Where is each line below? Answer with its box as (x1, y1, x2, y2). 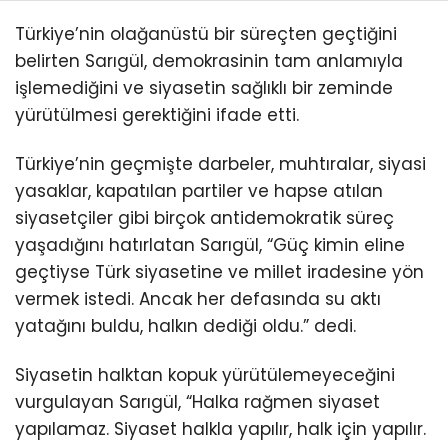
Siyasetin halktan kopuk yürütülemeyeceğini (15, 363, 395, 388)
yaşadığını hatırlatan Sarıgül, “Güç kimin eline (15, 233, 405, 258)
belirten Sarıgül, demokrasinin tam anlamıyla (15, 48, 403, 73)
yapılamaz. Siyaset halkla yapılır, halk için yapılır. (15, 417, 426, 442)
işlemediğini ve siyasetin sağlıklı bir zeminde (15, 75, 393, 100)
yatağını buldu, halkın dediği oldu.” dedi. (15, 314, 356, 339)
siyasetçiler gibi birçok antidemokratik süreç (15, 206, 394, 231)
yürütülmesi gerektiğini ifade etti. (15, 102, 299, 127)
